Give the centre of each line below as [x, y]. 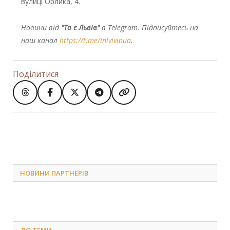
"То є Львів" [80, 27]
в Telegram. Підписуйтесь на [149, 27]
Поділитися [36, 74]
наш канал [40, 40]
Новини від [41, 27]
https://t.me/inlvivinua [95, 40]
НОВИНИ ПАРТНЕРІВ [54, 173]
